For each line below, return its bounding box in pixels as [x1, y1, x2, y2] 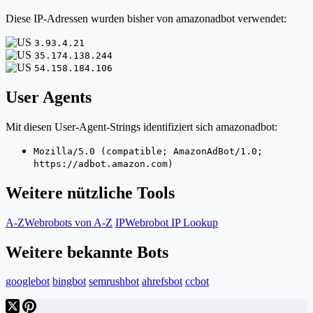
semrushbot [89, 275, 139, 288]
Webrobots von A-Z [24, 216, 112, 228]
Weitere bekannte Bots [6, 242, 168, 261]
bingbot [52, 275, 86, 288]
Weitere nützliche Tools [6, 183, 175, 202]
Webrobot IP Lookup [125, 216, 218, 228]
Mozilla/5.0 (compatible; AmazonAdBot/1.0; [34, 145, 263, 156]
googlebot [6, 275, 50, 288]
